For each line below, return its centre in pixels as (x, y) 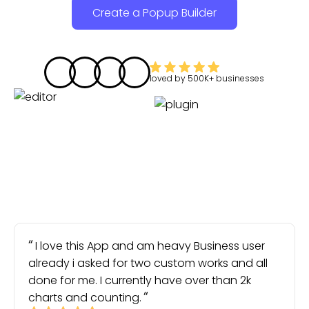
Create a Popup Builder (154, 13)
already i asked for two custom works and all (148, 263)
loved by (169, 78)
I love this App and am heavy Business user (150, 246)
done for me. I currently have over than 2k (140, 280)
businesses (240, 78)
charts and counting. (85, 298)
